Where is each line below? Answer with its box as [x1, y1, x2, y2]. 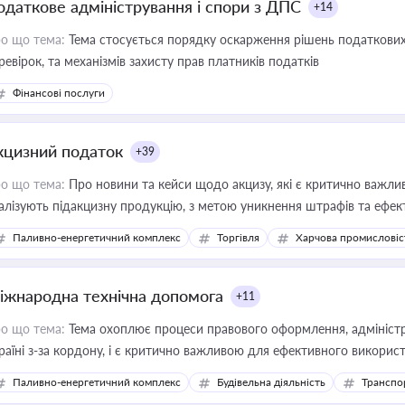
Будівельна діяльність [217, 375, 325, 389]
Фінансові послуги [13, 86, 105, 99]
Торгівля [217, 231, 259, 244]
